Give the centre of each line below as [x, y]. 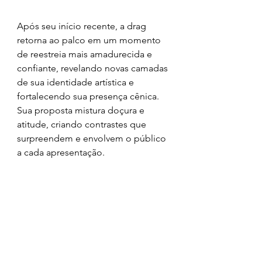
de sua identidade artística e [77, 82]
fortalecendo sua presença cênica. [89, 96]
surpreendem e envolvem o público [93, 138]
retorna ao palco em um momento [90, 40]
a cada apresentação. [61, 152]
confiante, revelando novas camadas [94, 68]
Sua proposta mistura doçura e [82, 110]
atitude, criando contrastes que [83, 124]
